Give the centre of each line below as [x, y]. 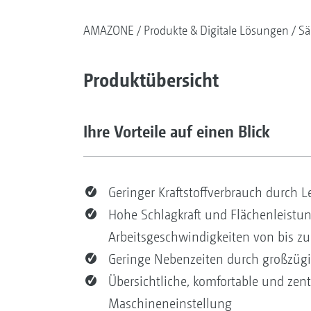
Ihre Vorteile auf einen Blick [176, 131]
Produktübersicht [151, 79]
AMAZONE [108, 30]
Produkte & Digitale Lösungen [216, 30]
